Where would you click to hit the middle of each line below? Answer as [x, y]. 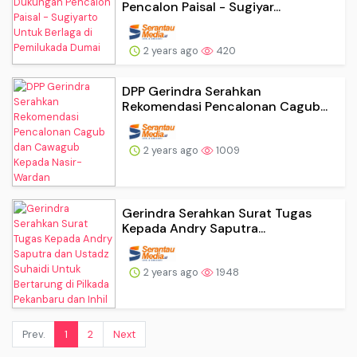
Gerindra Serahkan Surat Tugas [217, 213]
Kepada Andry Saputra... [194, 228]
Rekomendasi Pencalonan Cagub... [225, 106]
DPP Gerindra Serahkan [192, 91]
